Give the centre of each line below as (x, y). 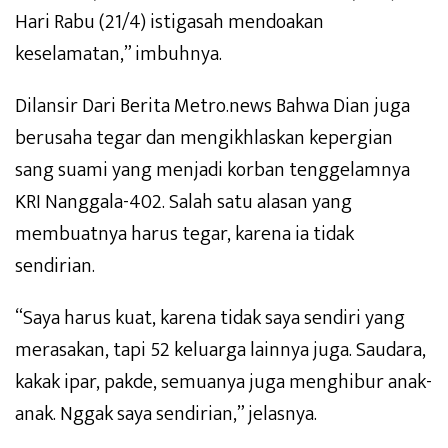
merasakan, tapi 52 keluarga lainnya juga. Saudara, (220, 350)
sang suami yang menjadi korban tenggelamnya (212, 170)
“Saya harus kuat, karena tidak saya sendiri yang (210, 318)
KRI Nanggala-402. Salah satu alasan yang (183, 202)
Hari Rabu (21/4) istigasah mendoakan (169, 22)
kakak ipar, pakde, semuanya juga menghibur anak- (223, 382)
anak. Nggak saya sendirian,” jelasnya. (166, 414)
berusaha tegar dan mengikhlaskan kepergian (204, 138)
